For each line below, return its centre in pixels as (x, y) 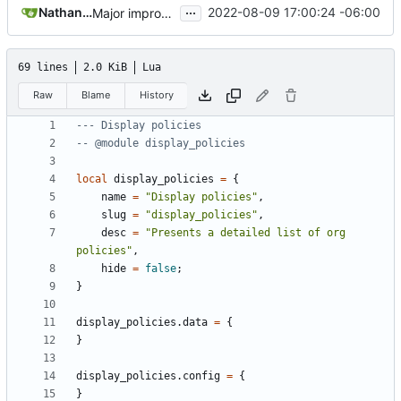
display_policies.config (148, 376)
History (156, 95)
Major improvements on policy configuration (166, 13)
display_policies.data (142, 323)
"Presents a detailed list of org (245, 233)
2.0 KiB (105, 67)
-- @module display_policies (161, 144)
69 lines (43, 67)
